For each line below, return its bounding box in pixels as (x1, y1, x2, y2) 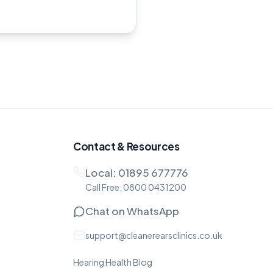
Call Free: (85, 182, 123, 193)
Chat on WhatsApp (85, 204, 179, 218)
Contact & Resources (73, 140, 180, 153)
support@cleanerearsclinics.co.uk (85, 230, 222, 241)
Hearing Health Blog (73, 257, 152, 268)
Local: (85, 166, 118, 179)
